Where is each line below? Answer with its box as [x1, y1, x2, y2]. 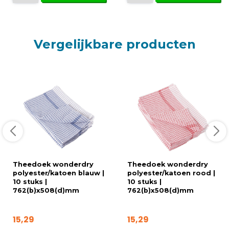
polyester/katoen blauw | [13, 169, 104, 177]
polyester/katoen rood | [127, 169, 215, 177]
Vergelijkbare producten [33, 36, 196, 52]
